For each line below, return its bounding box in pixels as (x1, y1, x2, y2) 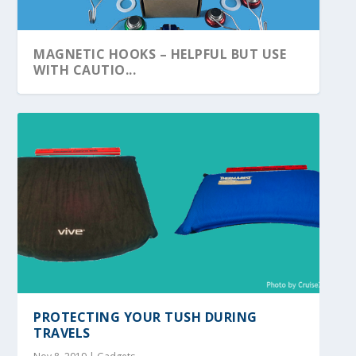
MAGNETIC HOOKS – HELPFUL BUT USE (33, 45, 287, 64)
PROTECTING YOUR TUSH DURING (33, 308, 257, 327)
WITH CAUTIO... (33, 61, 137, 79)
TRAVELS (33, 324, 91, 342)
